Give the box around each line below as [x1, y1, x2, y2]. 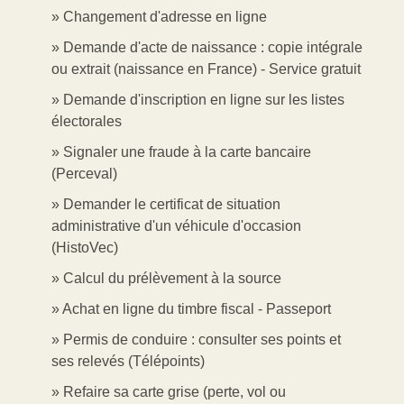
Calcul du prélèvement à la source [63, 270, 281, 286]
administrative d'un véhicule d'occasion [51, 217, 301, 234]
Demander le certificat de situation [63, 196, 280, 212]
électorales [51, 113, 122, 129]
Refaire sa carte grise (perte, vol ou [63, 383, 286, 399]
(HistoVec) [51, 239, 118, 255]
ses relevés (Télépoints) [51, 353, 205, 369]
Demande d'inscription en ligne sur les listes [63, 91, 344, 107]
